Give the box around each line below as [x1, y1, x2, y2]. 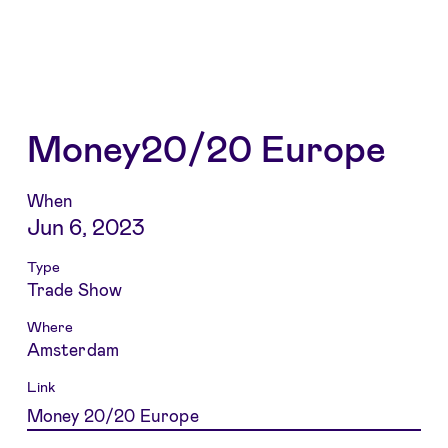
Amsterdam [26, 338, 120, 359]
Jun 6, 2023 [26, 212, 145, 239]
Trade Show [26, 278, 123, 299]
